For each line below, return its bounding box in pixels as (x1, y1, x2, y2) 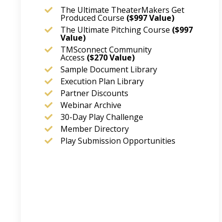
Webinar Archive (60, 100, 121, 111)
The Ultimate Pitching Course (60, 24, 170, 36)
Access (60, 52, 87, 63)
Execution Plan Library (60, 76, 144, 87)
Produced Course (60, 12, 124, 24)
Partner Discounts (60, 88, 128, 99)
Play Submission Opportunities (60, 135, 175, 147)
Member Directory (60, 123, 129, 135)
